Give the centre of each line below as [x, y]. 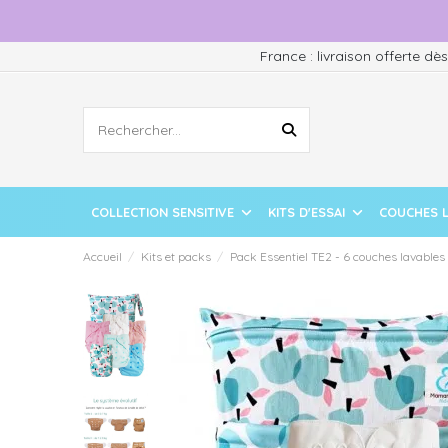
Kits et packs [175, 256]
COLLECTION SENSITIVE [164, 211]
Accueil [102, 256]
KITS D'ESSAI [308, 211]
